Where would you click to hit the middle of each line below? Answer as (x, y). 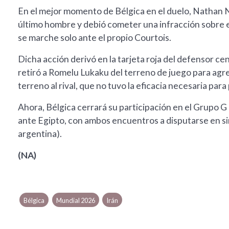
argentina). (40, 134)
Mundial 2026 (75, 201)
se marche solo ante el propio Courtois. (95, 38)
